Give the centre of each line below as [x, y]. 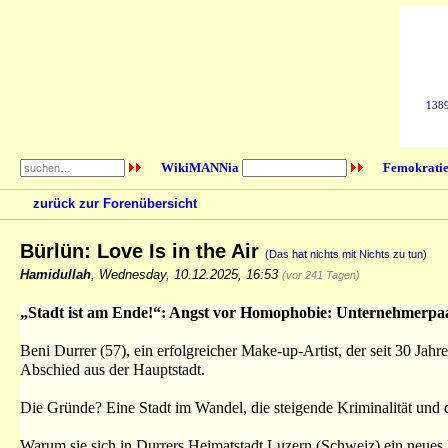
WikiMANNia [199, 167]
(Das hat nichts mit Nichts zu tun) [346, 253]
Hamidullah [55, 274]
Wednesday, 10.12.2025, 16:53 [190, 274]
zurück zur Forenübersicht [115, 204]
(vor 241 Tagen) [321, 274]
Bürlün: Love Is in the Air [142, 250]
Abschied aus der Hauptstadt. [112, 369]
